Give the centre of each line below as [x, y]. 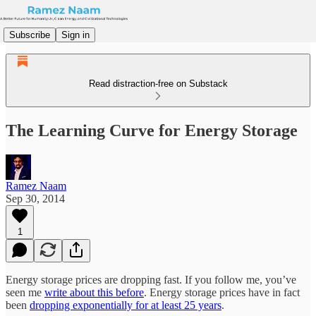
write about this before [94, 292]
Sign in [75, 35]
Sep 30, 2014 [35, 198]
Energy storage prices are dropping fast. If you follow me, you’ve [151, 279]
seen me [25, 292]
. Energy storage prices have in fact [222, 292]
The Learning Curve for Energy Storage [152, 130]
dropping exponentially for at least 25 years [126, 305]
